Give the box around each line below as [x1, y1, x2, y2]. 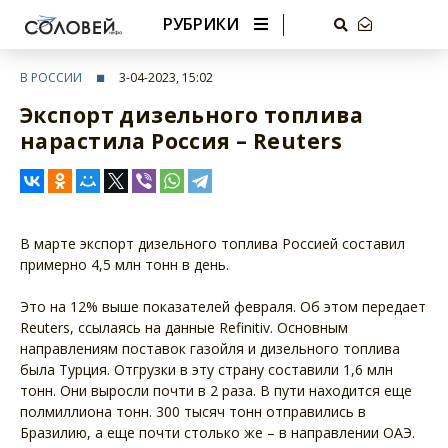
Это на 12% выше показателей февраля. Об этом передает [20, 297, 426, 316]
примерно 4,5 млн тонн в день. [20, 255, 229, 274]
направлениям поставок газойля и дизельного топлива [20, 339, 400, 358]
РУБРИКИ [162, 12, 239, 35]
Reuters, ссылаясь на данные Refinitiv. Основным [20, 318, 348, 337]
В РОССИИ [20, 69, 82, 86]
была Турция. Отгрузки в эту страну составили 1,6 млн [20, 360, 393, 379]
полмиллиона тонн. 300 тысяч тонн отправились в [20, 402, 366, 421]
